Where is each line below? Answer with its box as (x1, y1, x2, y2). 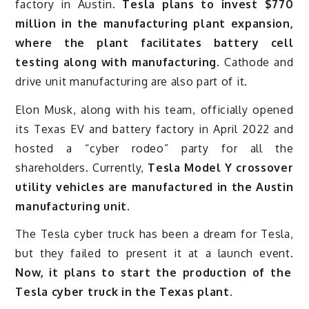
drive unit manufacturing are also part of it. (15, 74, 248, 88)
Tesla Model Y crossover (143, 160, 294, 175)
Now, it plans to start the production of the (15, 266, 292, 280)
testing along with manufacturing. (15, 54, 220, 69)
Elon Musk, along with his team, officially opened (15, 102, 294, 117)
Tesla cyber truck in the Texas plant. (15, 285, 233, 299)
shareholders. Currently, (15, 160, 144, 175)
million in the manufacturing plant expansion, (15, 16, 294, 30)
